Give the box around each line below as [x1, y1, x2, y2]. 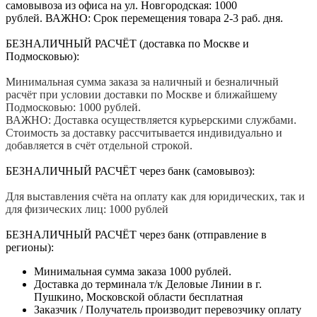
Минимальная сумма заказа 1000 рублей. [34, 265, 231, 277]
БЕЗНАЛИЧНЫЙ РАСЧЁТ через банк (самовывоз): [6, 164, 255, 177]
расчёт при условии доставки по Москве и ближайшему [6, 88, 277, 100]
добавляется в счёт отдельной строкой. [6, 139, 192, 151]
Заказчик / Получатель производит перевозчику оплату [34, 303, 301, 316]
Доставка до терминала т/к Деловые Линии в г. [34, 277, 262, 290]
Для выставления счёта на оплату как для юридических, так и [6, 190, 305, 202]
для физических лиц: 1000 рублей [6, 202, 168, 215]
